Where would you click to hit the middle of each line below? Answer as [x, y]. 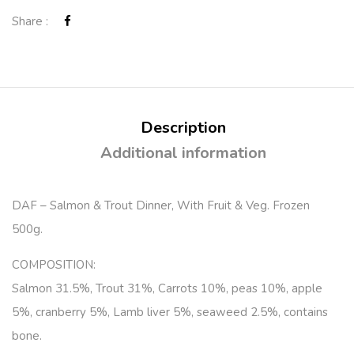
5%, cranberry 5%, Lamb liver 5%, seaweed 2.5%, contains [170, 313]
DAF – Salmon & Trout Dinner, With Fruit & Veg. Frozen [161, 206]
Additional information [183, 153]
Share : [30, 22]
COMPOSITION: [54, 265]
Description [183, 128]
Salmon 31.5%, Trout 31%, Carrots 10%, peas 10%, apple [167, 289]
